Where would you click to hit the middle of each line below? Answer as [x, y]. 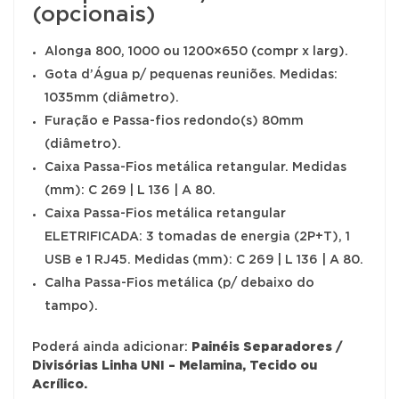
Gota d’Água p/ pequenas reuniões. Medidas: [191, 74]
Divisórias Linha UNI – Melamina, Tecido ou [175, 366]
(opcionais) [94, 15]
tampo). [71, 306]
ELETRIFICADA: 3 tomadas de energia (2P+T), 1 [197, 236]
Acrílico [58, 384]
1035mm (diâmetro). [112, 98]
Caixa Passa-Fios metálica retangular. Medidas [195, 167]
